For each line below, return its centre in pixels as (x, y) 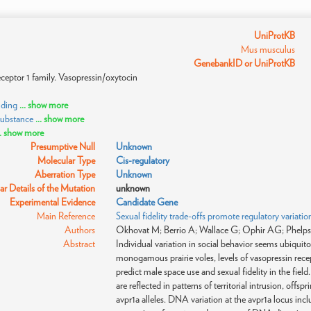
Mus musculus (268, 49)
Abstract (79, 244)
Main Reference (66, 216)
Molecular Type (67, 160)
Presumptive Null (63, 146)
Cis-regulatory (143, 160)
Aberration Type (65, 174)
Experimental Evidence (53, 202)
